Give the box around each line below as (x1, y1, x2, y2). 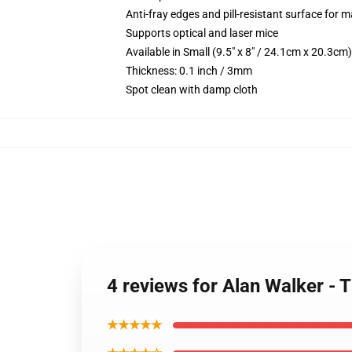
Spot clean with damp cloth (126, 83, 258, 96)
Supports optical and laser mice (126, 27, 278, 39)
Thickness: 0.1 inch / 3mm (126, 64, 252, 77)
